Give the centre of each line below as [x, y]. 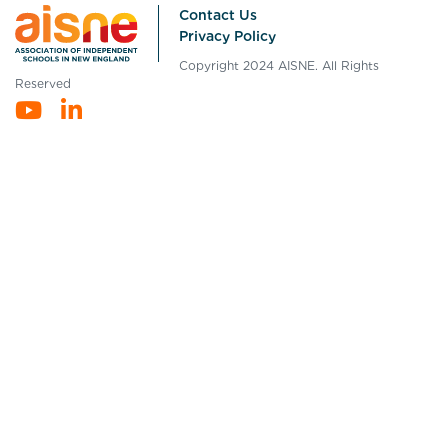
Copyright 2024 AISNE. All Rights [279, 65]
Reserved [43, 83]
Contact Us [218, 15]
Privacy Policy [228, 36]
